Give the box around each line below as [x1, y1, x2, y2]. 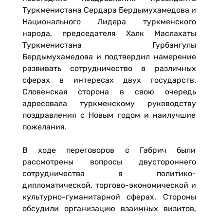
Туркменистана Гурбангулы [22, 40, 196, 50]
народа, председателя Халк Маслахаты [22, 29, 196, 38]
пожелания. [22, 122, 67, 131]
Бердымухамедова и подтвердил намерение [22, 52, 196, 61]
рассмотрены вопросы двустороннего [22, 157, 196, 166]
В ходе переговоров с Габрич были [22, 145, 196, 155]
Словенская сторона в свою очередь [22, 87, 196, 96]
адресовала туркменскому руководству [22, 99, 196, 108]
